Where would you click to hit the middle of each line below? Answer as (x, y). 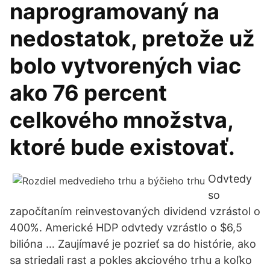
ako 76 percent (88, 93)
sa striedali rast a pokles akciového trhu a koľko (131, 260)
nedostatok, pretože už (132, 39)
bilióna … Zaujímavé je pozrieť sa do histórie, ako (133, 244)
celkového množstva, (121, 120)
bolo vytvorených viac (125, 66)
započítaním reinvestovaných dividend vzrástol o (135, 211)
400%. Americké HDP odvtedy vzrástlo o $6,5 (126, 228)
